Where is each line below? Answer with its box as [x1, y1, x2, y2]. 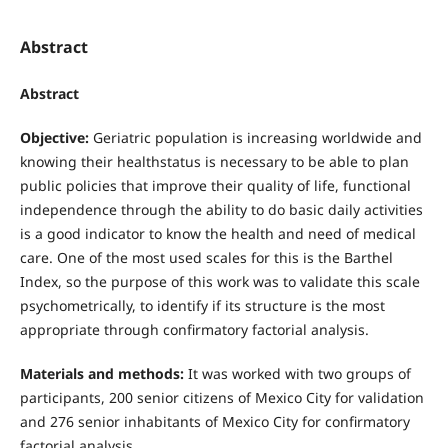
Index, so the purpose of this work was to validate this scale [19, 272, 420, 292]
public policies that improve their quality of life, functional [19, 176, 411, 196]
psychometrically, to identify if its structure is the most [19, 296, 385, 316]
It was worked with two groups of [183, 364, 411, 384]
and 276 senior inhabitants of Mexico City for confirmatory [19, 412, 410, 432]
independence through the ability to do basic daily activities [19, 200, 423, 220]
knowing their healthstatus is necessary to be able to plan [19, 152, 409, 172]
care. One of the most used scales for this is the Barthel [19, 248, 393, 268]
